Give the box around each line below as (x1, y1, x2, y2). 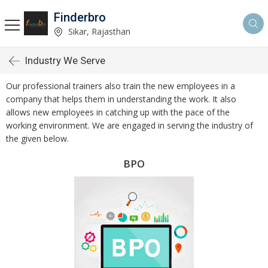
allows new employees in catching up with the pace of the (6, 106, 230, 118)
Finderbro (54, 10, 106, 25)
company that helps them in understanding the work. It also (6, 93, 236, 105)
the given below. (6, 133, 69, 144)
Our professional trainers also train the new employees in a (6, 80, 235, 92)
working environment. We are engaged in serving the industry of (6, 120, 253, 131)
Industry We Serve (25, 54, 105, 66)
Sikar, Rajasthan (66, 25, 130, 37)
